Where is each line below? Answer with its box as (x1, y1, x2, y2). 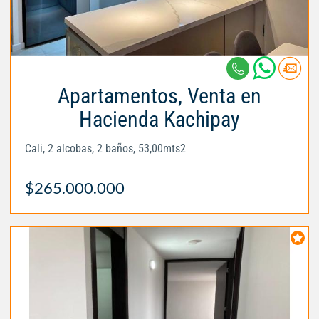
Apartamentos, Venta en (58, 83, 261, 108)
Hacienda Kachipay (79, 106, 240, 132)
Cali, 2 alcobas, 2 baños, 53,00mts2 (25, 141, 186, 155)
